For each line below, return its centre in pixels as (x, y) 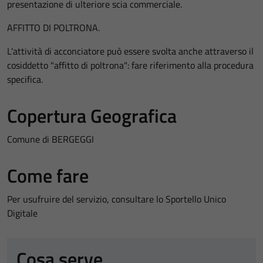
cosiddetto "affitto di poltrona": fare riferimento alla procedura (130, 65)
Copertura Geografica (92, 116)
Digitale (22, 213)
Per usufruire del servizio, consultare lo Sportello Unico (117, 199)
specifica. (25, 79)
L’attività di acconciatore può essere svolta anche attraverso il (130, 51)
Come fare (48, 176)
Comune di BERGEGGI (50, 139)
